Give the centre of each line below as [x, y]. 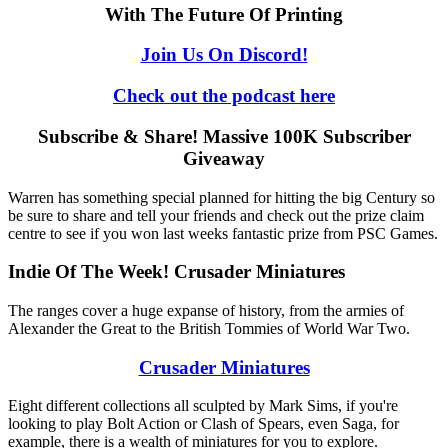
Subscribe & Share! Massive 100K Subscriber [224, 136]
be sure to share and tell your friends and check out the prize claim [216, 215]
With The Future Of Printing [224, 14]
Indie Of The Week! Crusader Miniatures [176, 272]
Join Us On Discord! [224, 55]
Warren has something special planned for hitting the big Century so [221, 197]
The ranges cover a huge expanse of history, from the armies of [206, 310]
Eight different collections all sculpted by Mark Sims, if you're [203, 406]
